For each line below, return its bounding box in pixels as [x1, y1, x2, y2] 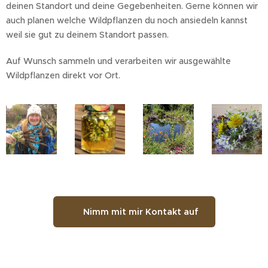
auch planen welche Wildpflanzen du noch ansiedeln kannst [6, 14, 248, 26]
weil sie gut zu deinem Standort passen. [6, 29, 169, 40]
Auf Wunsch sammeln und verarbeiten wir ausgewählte [6, 55, 231, 66]
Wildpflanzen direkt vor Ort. [6, 69, 120, 81]
